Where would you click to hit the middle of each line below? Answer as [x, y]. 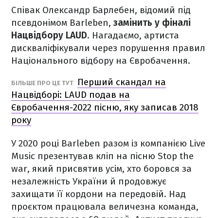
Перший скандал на [122, 82]
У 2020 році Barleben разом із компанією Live [108, 143]
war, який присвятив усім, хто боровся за [101, 168]
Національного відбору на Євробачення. [102, 60]
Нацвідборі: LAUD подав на [71, 94]
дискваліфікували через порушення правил [108, 48]
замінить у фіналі [151, 22]
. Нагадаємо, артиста [133, 35]
